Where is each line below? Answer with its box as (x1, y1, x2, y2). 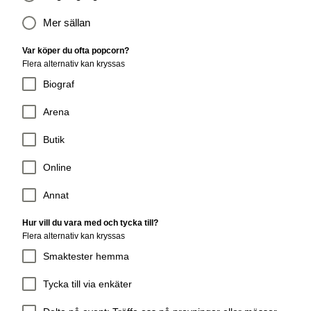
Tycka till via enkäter (43, 278, 132, 289)
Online (43, 161, 72, 173)
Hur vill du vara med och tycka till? (22, 217, 158, 228)
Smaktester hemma (43, 250, 129, 262)
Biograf (43, 78, 74, 90)
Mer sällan (43, 16, 90, 28)
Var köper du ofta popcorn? (22, 45, 129, 56)
